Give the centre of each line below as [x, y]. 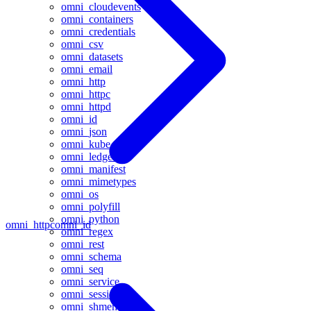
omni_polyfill [91, 207]
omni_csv [82, 44]
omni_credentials [98, 32]
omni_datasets [92, 57]
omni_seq [82, 269]
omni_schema [91, 257]
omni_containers [97, 19]
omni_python [90, 219]
